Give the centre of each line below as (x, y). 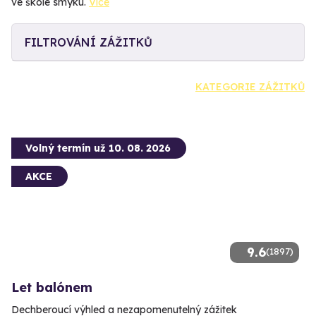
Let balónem (52, 287)
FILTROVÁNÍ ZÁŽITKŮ (89, 42)
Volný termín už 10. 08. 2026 (98, 148)
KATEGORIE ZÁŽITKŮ (250, 86)
